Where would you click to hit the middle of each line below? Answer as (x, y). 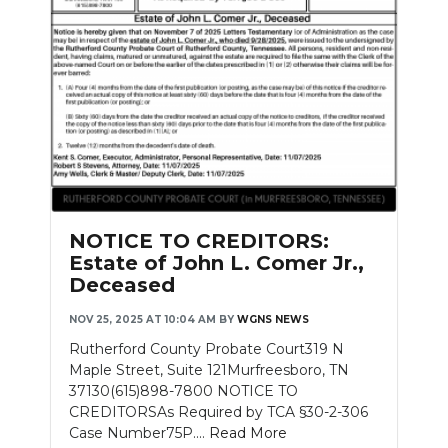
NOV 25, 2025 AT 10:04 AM (142, 320)
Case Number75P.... (139, 433)
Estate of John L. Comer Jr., (216, 263)
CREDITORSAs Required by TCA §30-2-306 (218, 412)
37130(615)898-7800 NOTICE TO (183, 391)
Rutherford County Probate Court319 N (206, 349)
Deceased (122, 285)
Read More (248, 433)
